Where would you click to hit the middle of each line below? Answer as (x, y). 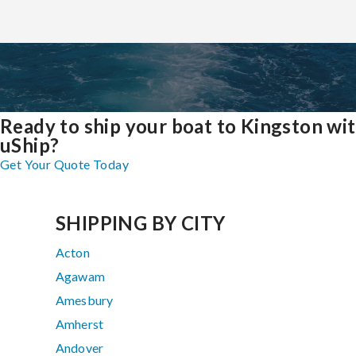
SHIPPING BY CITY (141, 223)
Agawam (80, 277)
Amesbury (85, 300)
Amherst (80, 324)
